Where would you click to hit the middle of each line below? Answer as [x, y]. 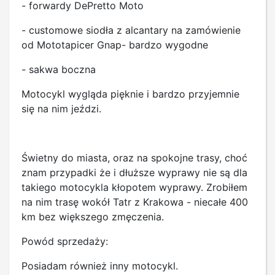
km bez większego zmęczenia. [93, 216]
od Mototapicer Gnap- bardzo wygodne [115, 45]
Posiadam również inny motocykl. [100, 265]
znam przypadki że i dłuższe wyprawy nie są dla [134, 172]
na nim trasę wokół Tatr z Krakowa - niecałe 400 [135, 202]
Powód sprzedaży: [65, 241]
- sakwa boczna [59, 69]
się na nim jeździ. [61, 108]
